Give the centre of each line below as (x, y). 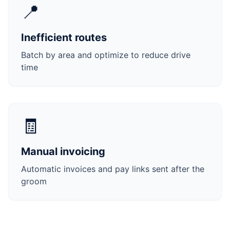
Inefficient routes (64, 37)
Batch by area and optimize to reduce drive (106, 55)
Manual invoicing (63, 151)
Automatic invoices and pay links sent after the (113, 169)
